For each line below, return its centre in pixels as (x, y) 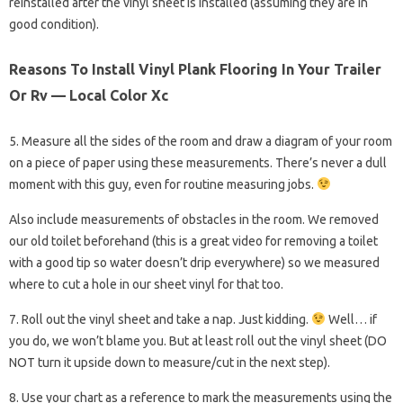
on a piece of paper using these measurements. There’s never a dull (198, 163)
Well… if (351, 319)
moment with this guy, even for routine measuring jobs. (163, 184)
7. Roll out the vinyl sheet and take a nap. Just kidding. (160, 319)
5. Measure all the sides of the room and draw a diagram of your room (201, 141)
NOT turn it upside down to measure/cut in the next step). (170, 363)
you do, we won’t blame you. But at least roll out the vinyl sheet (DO (198, 341)
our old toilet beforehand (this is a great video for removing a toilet (193, 241)
